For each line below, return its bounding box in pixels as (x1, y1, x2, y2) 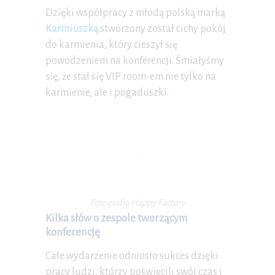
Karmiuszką (45, 23, 98, 35)
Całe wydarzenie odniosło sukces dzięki (45, 250, 219, 262)
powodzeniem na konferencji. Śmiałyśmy (45, 55, 224, 67)
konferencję (45, 227, 100, 239)
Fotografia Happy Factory (90, 198, 185, 208)
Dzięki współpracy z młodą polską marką (45, 7, 225, 19)
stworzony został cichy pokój (98, 23, 226, 35)
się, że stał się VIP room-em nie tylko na (45, 71, 216, 83)
